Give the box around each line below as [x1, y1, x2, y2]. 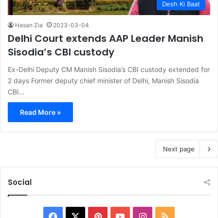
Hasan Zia [15, 21, 43, 29]
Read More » [20, 108, 61, 117]
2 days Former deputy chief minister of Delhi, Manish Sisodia [8, 76, 199, 85]
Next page [163, 145, 195, 153]
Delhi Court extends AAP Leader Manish [8, 32, 203, 46]
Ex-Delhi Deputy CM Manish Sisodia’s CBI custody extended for [8, 65, 210, 74]
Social [8, 177, 32, 188]
